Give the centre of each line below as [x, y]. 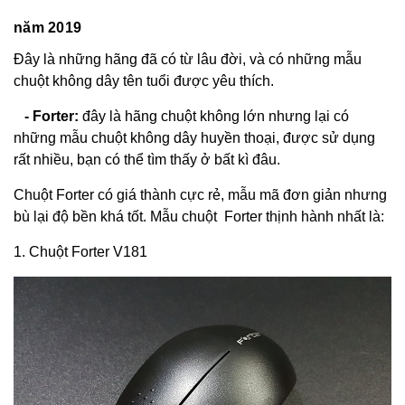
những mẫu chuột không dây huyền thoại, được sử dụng [194, 138]
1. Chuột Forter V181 [80, 252]
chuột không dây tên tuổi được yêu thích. [144, 81]
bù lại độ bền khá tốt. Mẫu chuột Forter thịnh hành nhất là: [199, 217]
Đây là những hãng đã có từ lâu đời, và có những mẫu [188, 59]
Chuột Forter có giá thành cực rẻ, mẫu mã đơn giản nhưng [200, 195]
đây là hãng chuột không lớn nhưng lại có [214, 116]
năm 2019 [48, 28]
